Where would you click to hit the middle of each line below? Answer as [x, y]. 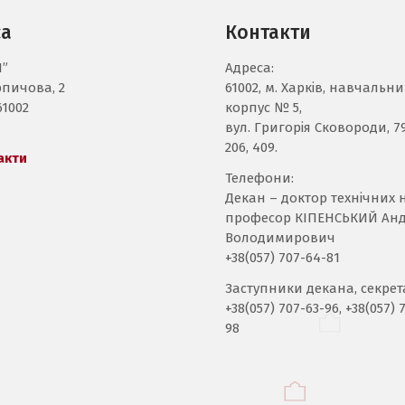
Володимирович [280, 238]
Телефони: [259, 178]
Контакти [268, 33]
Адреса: [250, 68]
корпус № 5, [264, 108]
